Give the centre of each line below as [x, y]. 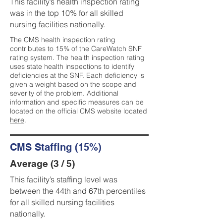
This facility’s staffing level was [64, 179]
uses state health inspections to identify [72, 66]
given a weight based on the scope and [73, 84]
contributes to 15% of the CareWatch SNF [76, 49]
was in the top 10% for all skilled [67, 13]
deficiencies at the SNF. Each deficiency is [77, 75]
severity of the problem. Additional [64, 93]
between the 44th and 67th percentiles [78, 191]
